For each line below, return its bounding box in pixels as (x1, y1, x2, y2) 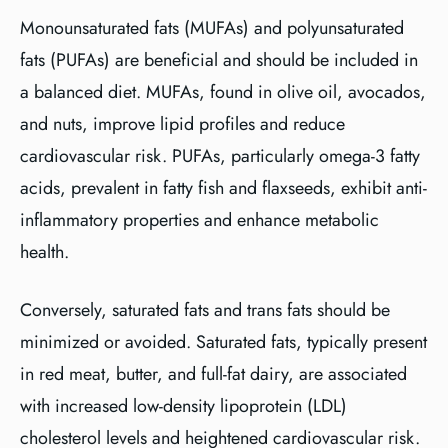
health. (20, 239, 69, 265)
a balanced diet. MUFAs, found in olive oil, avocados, (20, 79, 426, 105)
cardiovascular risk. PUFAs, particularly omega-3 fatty (20, 143, 420, 169)
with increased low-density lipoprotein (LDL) (20, 393, 347, 419)
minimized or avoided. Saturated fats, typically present (20, 329, 427, 355)
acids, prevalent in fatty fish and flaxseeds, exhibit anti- (20, 175, 427, 201)
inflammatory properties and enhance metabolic (20, 207, 379, 233)
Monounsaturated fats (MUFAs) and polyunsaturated (20, 15, 404, 41)
